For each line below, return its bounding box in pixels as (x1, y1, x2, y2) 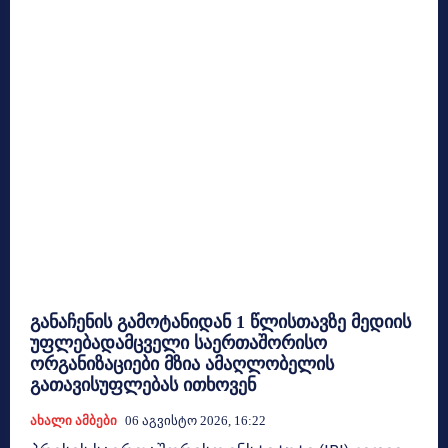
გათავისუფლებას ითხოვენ (30, 374, 256, 395)
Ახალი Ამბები (30, 412, 117, 428)
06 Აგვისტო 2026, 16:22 (125, 412, 266, 428)
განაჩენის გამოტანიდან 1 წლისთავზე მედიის (30, 311, 411, 332)
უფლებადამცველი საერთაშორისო (30, 332, 327, 353)
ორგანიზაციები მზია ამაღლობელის (30, 353, 334, 374)
